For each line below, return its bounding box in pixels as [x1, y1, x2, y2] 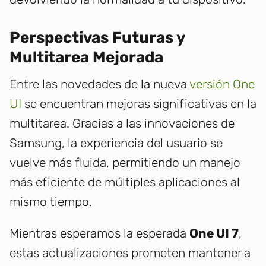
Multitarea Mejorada [9, 48, 163, 67]
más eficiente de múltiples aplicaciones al [9, 175, 240, 190]
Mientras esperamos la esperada [9, 226, 189, 241]
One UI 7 [189, 226, 239, 241]
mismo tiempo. [9, 194, 92, 210]
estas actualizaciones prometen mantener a [9, 245, 251, 261]
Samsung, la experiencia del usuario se [9, 135, 223, 151]
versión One [189, 77, 255, 92]
